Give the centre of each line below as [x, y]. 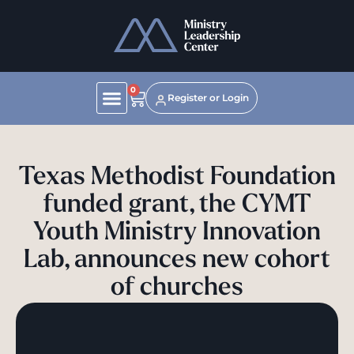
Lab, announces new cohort [177, 261]
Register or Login [209, 98]
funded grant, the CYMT [177, 206]
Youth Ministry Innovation [177, 233]
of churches [177, 289]
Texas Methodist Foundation [177, 178]
